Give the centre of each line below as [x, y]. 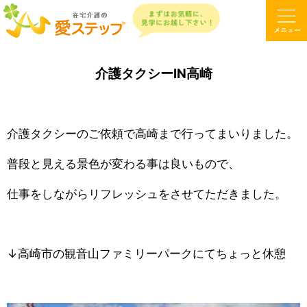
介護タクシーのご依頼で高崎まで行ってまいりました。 [152, 134]
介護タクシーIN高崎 [153, 74]
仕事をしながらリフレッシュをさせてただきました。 [147, 194]
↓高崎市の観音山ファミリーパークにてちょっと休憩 [146, 253]
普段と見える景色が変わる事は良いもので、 [123, 164]
